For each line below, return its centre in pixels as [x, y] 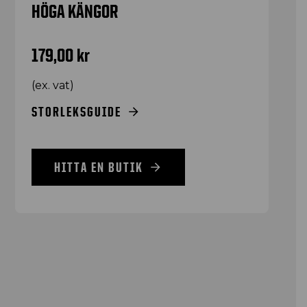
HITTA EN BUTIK [99, 167]
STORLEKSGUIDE [77, 111]
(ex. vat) [53, 85]
